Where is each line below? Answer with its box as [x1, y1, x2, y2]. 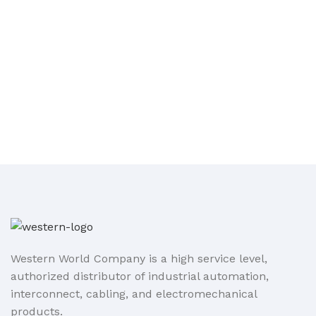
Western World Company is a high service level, [11, 252, 267, 265]
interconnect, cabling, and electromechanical [11, 287, 257, 300]
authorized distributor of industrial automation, [11, 269, 269, 283]
